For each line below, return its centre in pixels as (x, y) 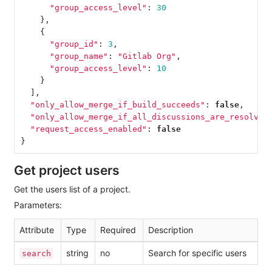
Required (118, 230)
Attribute (37, 230)
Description (171, 230)
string (77, 253)
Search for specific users (197, 253)
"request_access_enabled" (88, 129)
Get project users (67, 171)
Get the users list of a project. (72, 189)
